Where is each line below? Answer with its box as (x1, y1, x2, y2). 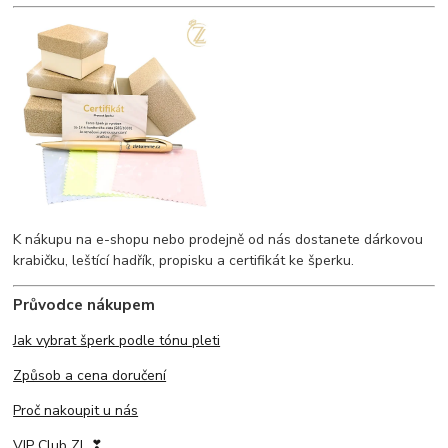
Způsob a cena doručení (13, 366, 167, 386)
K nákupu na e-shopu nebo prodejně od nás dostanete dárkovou (13, 230, 424, 250)
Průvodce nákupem (13, 294, 156, 316)
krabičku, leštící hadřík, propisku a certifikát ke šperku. (13, 251, 355, 271)
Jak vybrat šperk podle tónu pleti (13, 331, 221, 351)
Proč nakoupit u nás (13, 401, 139, 421)
